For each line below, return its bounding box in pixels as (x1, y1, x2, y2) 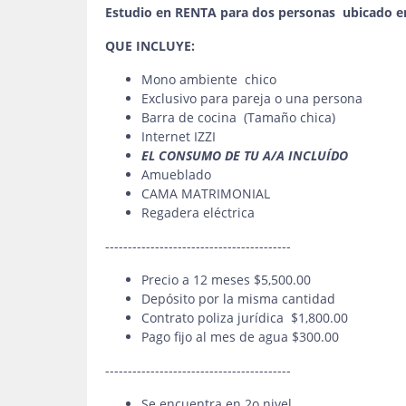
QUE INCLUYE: (105, 37, 195, 54)
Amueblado (141, 166, 211, 183)
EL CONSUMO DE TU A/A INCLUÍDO (141, 147, 348, 164)
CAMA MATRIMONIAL (141, 185, 270, 202)
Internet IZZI (141, 128, 216, 145)
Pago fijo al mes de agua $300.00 (141, 328, 339, 345)
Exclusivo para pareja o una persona (141, 90, 362, 107)
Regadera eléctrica (141, 204, 255, 221)
